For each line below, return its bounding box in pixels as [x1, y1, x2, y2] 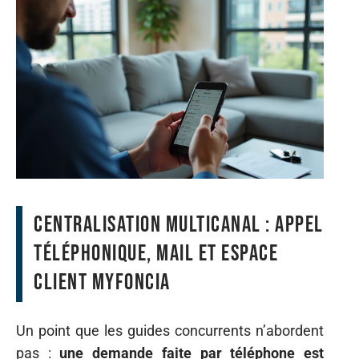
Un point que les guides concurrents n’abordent [16, 322, 324, 339]
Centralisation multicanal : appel [34, 211, 324, 238]
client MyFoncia [34, 268, 171, 296]
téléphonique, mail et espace [34, 240, 278, 267]
